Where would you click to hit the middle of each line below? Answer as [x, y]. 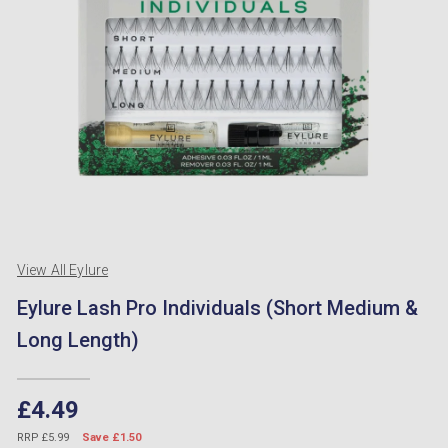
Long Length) [78, 340]
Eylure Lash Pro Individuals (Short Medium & [217, 308]
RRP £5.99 [44, 437]
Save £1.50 [111, 437]
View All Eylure [63, 270]
